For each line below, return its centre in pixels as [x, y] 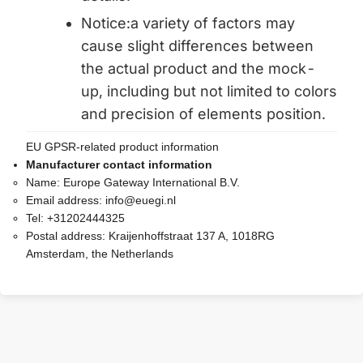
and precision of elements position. [203, 114]
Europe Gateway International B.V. [152, 183]
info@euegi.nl [141, 201]
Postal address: [67, 236]
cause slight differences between [197, 46]
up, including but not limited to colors [209, 92]
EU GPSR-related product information [122, 147]
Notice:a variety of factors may [188, 23]
